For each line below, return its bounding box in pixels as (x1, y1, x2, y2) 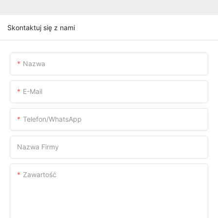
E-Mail (23, 87, 42, 95)
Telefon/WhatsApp (23, 114, 82, 123)
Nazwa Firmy (17, 142, 59, 151)
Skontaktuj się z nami (7, 23, 75, 32)
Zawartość (23, 170, 56, 179)
